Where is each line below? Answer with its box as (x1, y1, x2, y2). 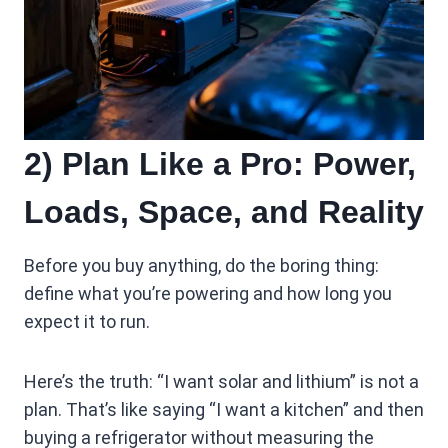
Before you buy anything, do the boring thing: (24, 255, 379, 276)
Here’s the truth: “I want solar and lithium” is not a (24, 371, 419, 392)
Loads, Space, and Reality (24, 194, 424, 230)
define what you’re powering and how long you (24, 283, 392, 304)
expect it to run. (24, 311, 150, 332)
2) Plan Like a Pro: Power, (24, 146, 416, 182)
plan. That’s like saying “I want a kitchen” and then (24, 399, 424, 420)
